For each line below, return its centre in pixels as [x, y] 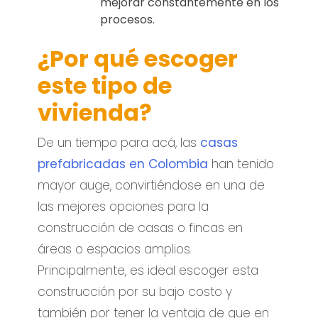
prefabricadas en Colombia [123, 164]
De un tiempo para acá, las [119, 142]
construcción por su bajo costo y [135, 291]
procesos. [128, 19]
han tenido [241, 164]
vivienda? [95, 112]
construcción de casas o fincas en [141, 227]
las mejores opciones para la [124, 206]
